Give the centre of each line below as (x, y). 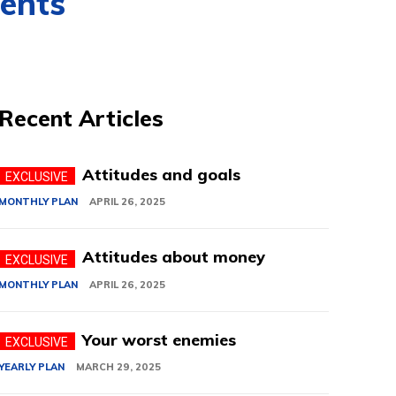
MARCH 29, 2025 (119, 367)
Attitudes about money (174, 257)
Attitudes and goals (162, 174)
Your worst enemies (160, 339)
